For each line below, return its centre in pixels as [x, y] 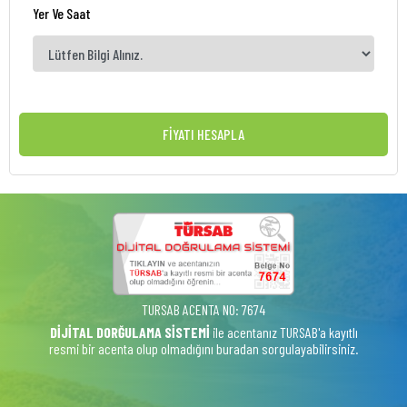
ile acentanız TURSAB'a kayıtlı [283, 333]
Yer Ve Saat [62, 14]
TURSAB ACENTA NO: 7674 [203, 310]
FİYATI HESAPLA [203, 134]
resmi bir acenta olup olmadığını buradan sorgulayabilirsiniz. [203, 349]
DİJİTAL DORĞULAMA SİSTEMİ [129, 333]
